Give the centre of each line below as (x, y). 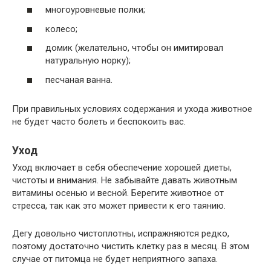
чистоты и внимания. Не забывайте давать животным (125, 180)
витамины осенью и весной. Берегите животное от (118, 193)
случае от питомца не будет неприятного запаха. (115, 259)
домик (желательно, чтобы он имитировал (134, 48)
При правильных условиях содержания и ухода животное (132, 109)
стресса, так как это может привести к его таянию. (119, 205)
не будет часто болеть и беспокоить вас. (99, 121)
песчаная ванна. (79, 80)
